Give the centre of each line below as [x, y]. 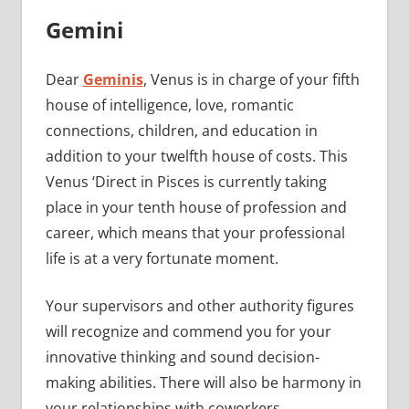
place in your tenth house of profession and [196, 208]
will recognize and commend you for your [188, 332]
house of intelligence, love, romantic [169, 105]
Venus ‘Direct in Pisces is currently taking [186, 182]
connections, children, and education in [181, 131]
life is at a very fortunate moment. [163, 259]
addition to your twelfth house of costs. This [196, 157]
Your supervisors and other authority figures [199, 306]
